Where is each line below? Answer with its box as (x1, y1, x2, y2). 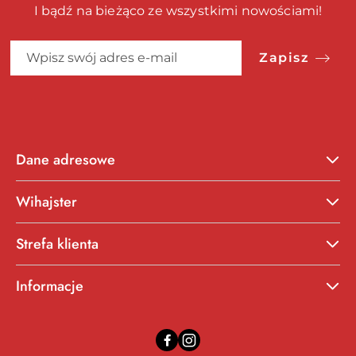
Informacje (16, 276, 83, 297)
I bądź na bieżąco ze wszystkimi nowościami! (33, 3, 323, 19)
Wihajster (16, 192, 77, 213)
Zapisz (259, 50, 309, 66)
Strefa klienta (16, 234, 99, 255)
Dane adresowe (16, 149, 115, 171)
